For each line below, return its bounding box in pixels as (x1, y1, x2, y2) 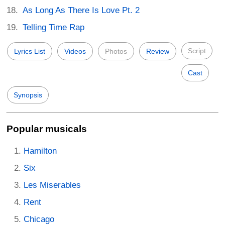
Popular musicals (7, 123, 87, 134)
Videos (64, 47, 86, 55)
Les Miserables (24, 180, 81, 190)
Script (188, 47, 206, 55)
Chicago (24, 214, 54, 224)
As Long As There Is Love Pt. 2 (23, 6, 140, 15)
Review (146, 47, 169, 55)
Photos (105, 47, 127, 55)
